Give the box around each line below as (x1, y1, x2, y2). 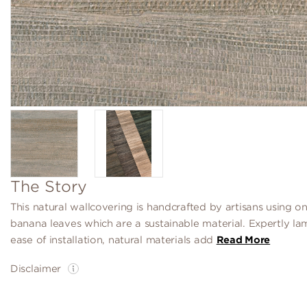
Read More (216, 234, 271, 245)
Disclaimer (10, 262, 62, 274)
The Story (10, 177, 87, 195)
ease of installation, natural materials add (10, 234, 217, 245)
